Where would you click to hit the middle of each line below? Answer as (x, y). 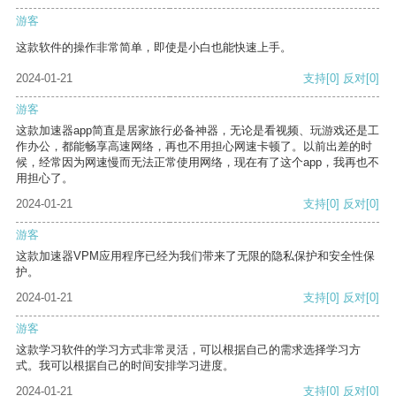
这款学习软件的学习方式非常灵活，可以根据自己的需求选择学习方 (188, 350)
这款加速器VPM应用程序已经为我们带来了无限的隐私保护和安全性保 (195, 256)
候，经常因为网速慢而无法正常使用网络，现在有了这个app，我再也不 (198, 163)
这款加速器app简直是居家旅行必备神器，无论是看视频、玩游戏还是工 (198, 131)
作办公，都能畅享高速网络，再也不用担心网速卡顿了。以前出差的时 (194, 147)
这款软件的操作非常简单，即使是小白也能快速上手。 (154, 48)
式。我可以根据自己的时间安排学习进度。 (125, 366)
